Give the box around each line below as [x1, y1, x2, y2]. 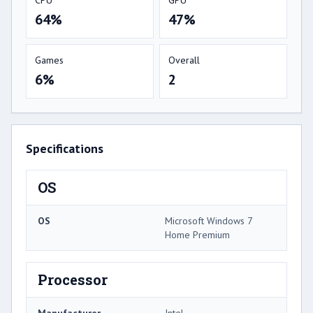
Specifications [26, 140, 103, 156]
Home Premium [165, 228, 230, 241]
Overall [168, 53, 200, 66]
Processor [38, 270, 108, 289]
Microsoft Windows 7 [165, 214, 252, 227]
